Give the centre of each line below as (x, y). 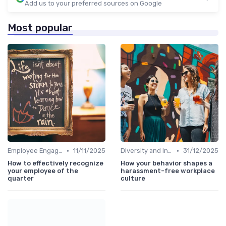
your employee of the (43, 171)
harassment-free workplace (168, 171)
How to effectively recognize (55, 163)
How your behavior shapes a (166, 163)
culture (133, 179)
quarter (21, 179)
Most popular (40, 28)
